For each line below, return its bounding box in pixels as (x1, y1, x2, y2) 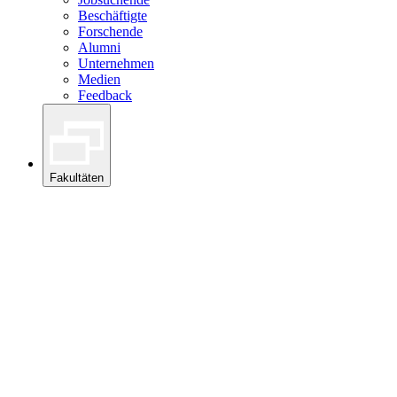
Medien (78, 72, 121, 88)
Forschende (78, 24, 143, 40)
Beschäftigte (78, 8, 147, 24)
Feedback (78, 88, 132, 104)
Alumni (78, 40, 121, 56)
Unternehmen (78, 56, 154, 72)
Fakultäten (50, 171, 104, 185)
